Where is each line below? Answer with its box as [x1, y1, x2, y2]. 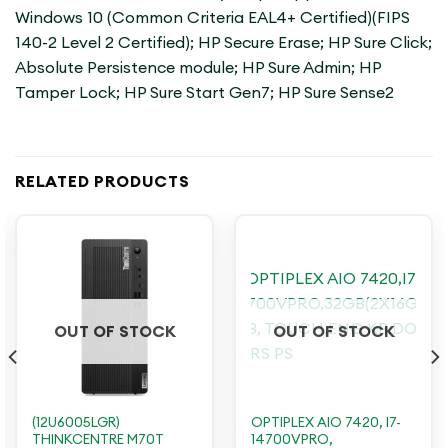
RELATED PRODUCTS [15, 171, 190, 192]
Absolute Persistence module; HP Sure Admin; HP [15, 57, 381, 78]
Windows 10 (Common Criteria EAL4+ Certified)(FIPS [15, 7, 410, 28]
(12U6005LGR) [31, 412, 120, 431]
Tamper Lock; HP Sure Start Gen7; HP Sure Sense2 [15, 82, 394, 103]
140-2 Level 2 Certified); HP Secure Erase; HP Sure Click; [15, 32, 432, 53]
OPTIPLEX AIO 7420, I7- [250, 412, 401, 431]
